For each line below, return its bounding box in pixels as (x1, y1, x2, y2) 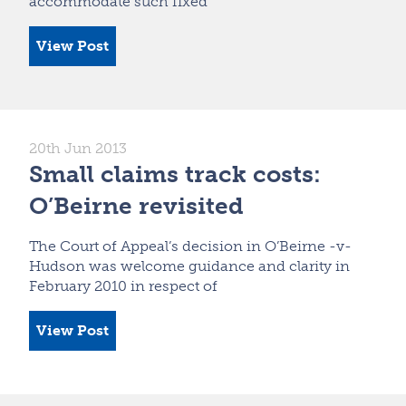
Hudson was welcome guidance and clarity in (29, 256, 350, 275)
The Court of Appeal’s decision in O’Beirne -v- (29, 237, 352, 255)
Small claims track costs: (29, 159, 321, 188)
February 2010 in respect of (29, 276, 217, 295)
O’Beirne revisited (29, 191, 244, 220)
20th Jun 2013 (29, 139, 127, 157)
